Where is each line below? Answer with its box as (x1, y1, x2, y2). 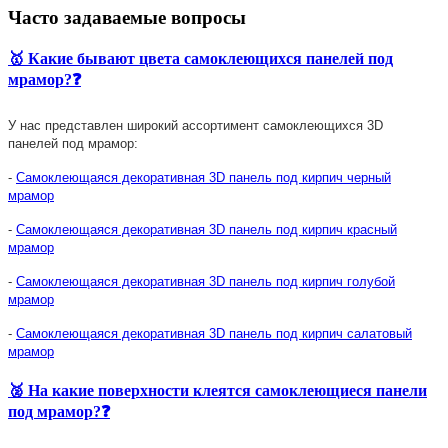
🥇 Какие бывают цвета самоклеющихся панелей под (8, 50, 393, 68)
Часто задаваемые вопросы (8, 6, 246, 28)
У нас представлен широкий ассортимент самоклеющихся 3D (8, 118, 383, 134)
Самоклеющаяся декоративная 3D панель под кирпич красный (16, 222, 397, 238)
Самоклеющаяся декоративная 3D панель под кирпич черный (16, 170, 391, 186)
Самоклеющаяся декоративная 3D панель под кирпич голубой (16, 274, 395, 290)
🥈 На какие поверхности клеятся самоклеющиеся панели (8, 381, 427, 399)
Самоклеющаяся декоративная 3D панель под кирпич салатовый (16, 326, 412, 342)
